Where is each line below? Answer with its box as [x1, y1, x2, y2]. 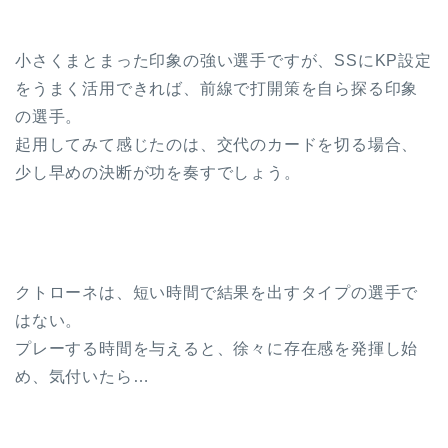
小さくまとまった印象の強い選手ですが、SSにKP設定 [15, 51, 432, 69]
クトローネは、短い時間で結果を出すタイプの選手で [15, 283, 419, 301]
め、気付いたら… [15, 367, 150, 385]
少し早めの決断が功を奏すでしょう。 [15, 163, 301, 181]
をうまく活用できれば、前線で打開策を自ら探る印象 [15, 79, 419, 97]
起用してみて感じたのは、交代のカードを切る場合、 [15, 135, 419, 153]
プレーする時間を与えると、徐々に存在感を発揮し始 [15, 339, 419, 357]
